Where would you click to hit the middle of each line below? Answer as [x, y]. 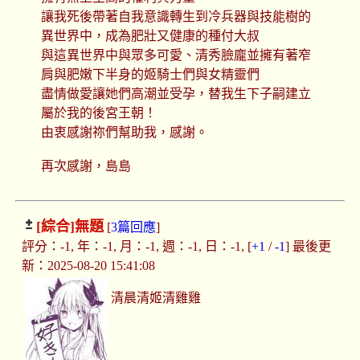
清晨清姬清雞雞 [156, 298]
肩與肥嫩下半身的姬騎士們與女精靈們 [150, 75]
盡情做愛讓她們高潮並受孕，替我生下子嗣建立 [176, 94]
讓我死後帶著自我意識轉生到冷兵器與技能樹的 [176, 17]
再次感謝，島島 [86, 166]
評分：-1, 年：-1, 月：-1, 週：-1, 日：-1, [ [136, 247]
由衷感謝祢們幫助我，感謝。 [124, 133]
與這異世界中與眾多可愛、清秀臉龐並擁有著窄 [176, 55]
